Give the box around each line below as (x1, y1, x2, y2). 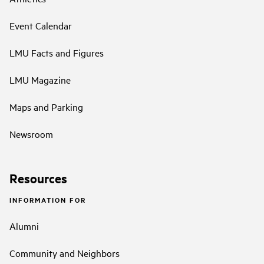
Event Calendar (9, 18, 72, 32)
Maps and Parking (9, 100, 83, 113)
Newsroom (9, 127, 53, 140)
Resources (9, 169, 67, 186)
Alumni (9, 219, 39, 233)
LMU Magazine (9, 72, 71, 86)
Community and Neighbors (9, 246, 120, 260)
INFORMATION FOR (9, 195, 86, 205)
